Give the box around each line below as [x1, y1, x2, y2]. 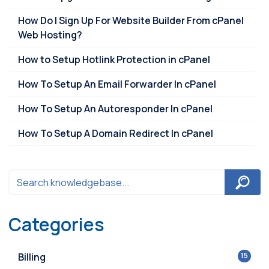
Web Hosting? [18, 28, 82, 42]
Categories [8, 211, 104, 237]
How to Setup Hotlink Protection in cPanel [18, 53, 210, 67]
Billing [18, 250, 46, 264]
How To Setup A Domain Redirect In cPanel [18, 127, 213, 141]
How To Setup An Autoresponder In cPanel [18, 102, 213, 116]
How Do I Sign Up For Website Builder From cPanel [18, 14, 244, 28]
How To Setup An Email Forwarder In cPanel [18, 77, 216, 91]
